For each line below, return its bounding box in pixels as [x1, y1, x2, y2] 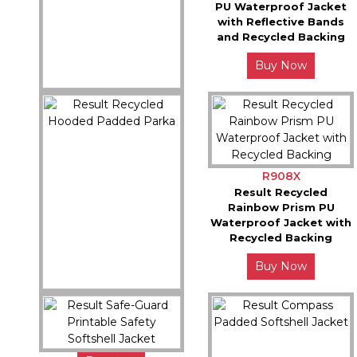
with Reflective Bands [218, 15, 345, 29]
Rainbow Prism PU [227, 201, 335, 214]
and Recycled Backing [217, 30, 346, 44]
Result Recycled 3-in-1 [47, 109, 176, 123]
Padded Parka [69, 325, 154, 339]
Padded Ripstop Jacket [41, 124, 181, 138]
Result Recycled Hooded [39, 310, 183, 324]
